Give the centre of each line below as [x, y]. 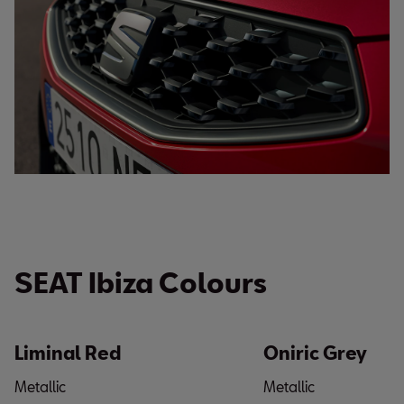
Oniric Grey [315, 353]
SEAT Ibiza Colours [141, 283]
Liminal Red [68, 353]
